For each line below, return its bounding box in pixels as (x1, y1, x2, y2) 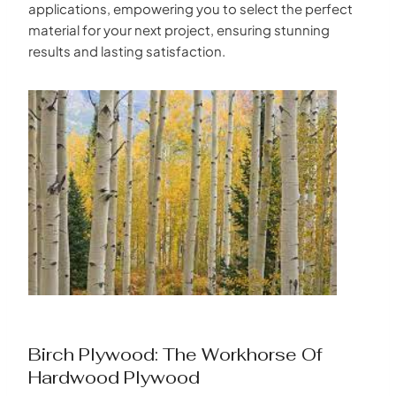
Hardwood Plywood (28, 365, 200, 389)
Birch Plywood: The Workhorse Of (28, 342, 323, 366)
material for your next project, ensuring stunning (28, 20, 330, 38)
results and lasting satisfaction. (28, 42, 225, 59)
